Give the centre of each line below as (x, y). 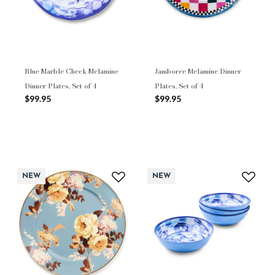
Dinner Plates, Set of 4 (60, 86)
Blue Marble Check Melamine (72, 72)
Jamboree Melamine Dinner (198, 72)
